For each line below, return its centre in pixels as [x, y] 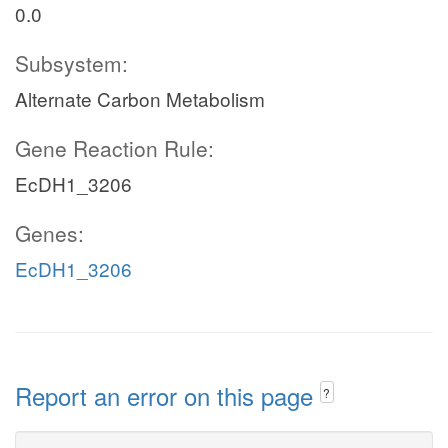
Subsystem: [71, 63]
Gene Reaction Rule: [114, 148]
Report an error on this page [167, 395]
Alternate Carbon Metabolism [140, 98]
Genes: [49, 233]
